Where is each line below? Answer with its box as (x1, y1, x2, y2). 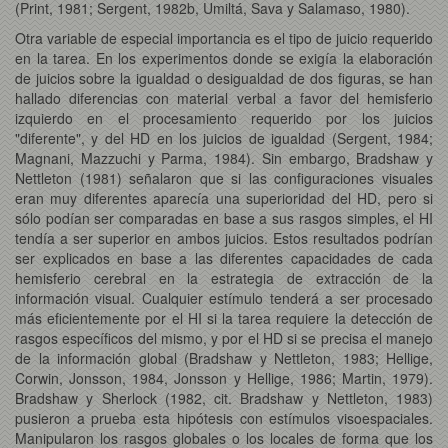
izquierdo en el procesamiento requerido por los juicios (15, 107, 433, 128)
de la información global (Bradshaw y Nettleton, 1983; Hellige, (15, 347, 433, 368)
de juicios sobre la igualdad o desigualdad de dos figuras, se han (15, 67, 433, 88)
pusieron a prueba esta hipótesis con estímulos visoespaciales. (15, 407, 433, 428)
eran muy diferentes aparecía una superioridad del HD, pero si (15, 187, 433, 208)
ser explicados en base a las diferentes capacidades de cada (15, 247, 433, 268)
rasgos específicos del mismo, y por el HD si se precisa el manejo (15, 327, 433, 348)
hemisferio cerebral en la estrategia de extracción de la (15, 267, 433, 288)
